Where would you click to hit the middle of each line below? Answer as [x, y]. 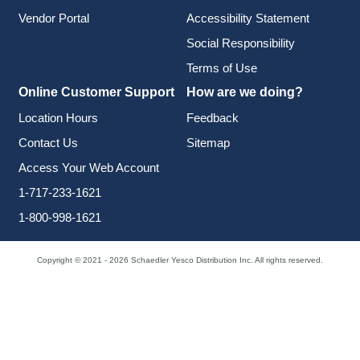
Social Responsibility [240, 43]
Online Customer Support [96, 92]
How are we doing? [244, 92]
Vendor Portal [53, 18]
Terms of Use [221, 67]
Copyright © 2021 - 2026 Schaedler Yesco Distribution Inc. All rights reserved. [180, 260]
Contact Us [48, 142]
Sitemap [208, 142]
